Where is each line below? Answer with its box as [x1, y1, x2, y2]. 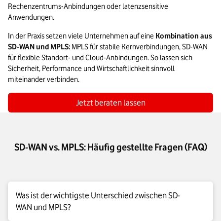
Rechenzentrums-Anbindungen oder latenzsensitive [8, 2, 168, 11]
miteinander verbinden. [8, 75, 79, 84]
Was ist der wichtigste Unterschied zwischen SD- [16, 190, 180, 201]
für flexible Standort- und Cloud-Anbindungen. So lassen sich [8, 53, 192, 63]
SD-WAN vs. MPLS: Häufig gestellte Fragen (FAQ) [14, 142, 207, 153]
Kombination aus [155, 32, 212, 41]
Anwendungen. [8, 13, 54, 22]
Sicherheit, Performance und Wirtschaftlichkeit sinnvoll [8, 64, 175, 74]
